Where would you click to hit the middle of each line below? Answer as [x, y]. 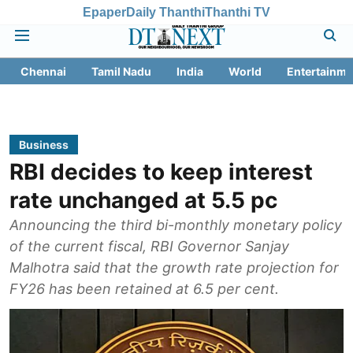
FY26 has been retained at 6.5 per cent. [144, 289]
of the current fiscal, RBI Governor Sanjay [149, 246]
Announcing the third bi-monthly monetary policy [176, 225]
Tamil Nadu [121, 71]
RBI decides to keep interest [161, 172]
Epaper [104, 12]
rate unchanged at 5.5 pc [143, 200]
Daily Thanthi [165, 12]
